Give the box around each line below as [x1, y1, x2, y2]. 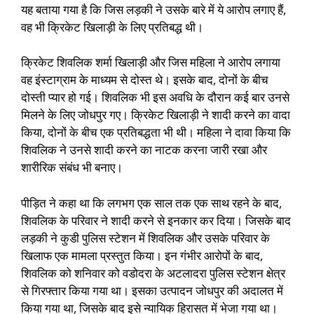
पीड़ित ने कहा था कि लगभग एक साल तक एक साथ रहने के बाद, [21, 194, 282, 211]
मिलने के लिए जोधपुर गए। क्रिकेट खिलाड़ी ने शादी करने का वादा [21, 107, 290, 123]
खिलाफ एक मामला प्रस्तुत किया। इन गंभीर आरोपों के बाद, [21, 247, 263, 264]
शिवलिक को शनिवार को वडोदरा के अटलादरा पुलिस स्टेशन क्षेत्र [21, 264, 285, 281]
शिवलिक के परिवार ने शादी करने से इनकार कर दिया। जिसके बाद [21, 212, 291, 228]
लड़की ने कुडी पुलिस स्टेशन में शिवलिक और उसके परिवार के [21, 229, 270, 246]
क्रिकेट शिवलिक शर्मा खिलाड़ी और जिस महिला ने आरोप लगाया [21, 54, 280, 71]
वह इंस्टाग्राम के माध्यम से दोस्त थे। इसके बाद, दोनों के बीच [21, 71, 268, 88]
